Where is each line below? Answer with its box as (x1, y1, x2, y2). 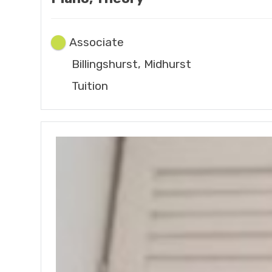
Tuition (72, 78, 109, 93)
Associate (69, 35, 124, 49)
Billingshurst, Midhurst (72, 56, 192, 71)
